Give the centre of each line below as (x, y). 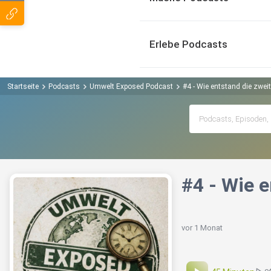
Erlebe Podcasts (188, 44)
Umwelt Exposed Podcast (131, 86)
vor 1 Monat (202, 228)
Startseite (23, 86)
